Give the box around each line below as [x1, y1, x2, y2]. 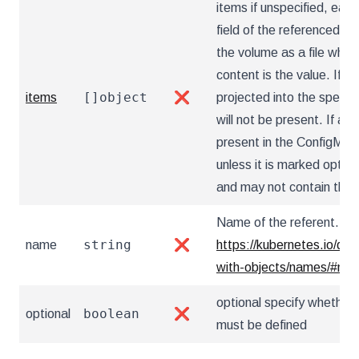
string [83, 237, 131, 252]
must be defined [216, 318, 307, 332]
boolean [83, 306, 139, 321]
